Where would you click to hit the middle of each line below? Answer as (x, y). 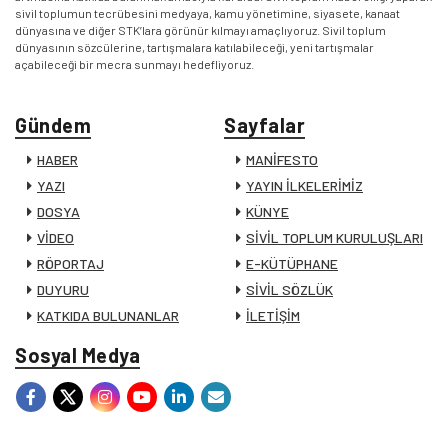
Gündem (53, 124)
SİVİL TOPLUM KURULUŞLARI (334, 237)
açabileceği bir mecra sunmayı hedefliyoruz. (134, 63)
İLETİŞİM (273, 315)
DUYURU (63, 289)
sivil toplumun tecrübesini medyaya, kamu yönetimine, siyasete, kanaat (207, 12)
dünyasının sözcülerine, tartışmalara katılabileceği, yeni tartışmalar (194, 46)
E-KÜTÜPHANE (292, 263)
